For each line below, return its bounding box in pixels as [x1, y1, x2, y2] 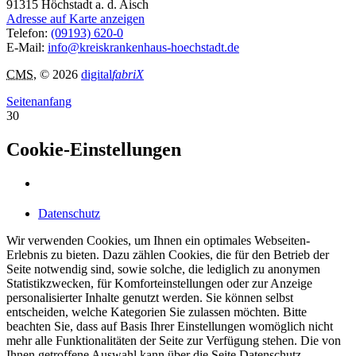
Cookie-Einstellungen [6, 138, 181, 160]
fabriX [112, 67, 144, 81]
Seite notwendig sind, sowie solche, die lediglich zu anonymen [6, 261, 320, 276]
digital [81, 67, 112, 81]
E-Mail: [6, 40, 48, 54]
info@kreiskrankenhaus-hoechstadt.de [48, 40, 239, 54]
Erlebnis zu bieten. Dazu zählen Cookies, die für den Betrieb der [6, 247, 329, 261]
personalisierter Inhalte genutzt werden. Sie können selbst [6, 290, 293, 304]
